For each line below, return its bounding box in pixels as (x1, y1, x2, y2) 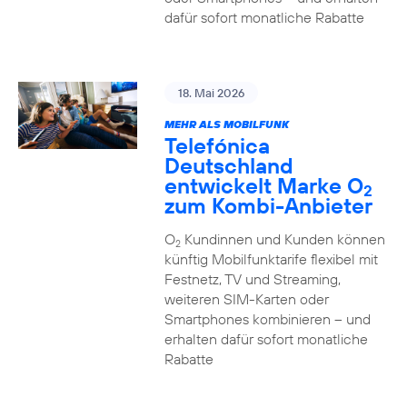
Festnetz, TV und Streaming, (164, 270, 341, 288)
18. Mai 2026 (177, 85, 244, 100)
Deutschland (164, 152, 293, 179)
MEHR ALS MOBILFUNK (164, 117, 289, 131)
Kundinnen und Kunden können (180, 230, 385, 248)
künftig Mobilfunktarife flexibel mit (164, 250, 378, 268)
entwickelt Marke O (164, 172, 363, 199)
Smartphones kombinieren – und (164, 310, 371, 328)
